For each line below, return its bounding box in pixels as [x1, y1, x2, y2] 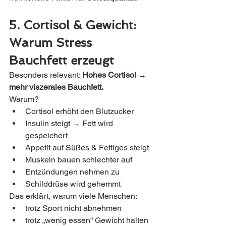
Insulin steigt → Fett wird [25, 119, 115, 129]
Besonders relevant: [9, 70, 82, 80]
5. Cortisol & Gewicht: [9, 18, 140, 33]
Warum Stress [9, 35, 95, 50]
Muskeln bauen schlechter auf [25, 155, 132, 165]
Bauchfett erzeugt [9, 53, 114, 68]
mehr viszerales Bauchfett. [9, 82, 103, 92]
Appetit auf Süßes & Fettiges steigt [25, 143, 149, 153]
